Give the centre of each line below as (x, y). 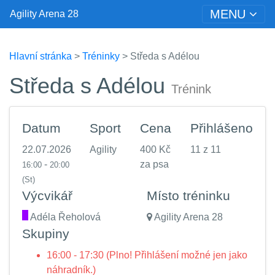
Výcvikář (47, 196)
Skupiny (46, 234)
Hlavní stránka (41, 56)
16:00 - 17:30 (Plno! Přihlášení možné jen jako (147, 255)
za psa (154, 164)
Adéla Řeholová (64, 217)
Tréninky (101, 56)
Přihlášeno (222, 128)
